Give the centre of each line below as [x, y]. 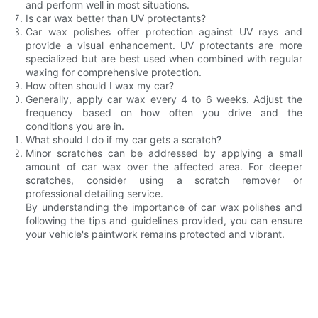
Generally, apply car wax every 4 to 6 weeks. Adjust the [164, 99]
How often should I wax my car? [100, 85]
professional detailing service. [95, 193]
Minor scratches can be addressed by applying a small [164, 153]
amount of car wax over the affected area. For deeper [164, 166]
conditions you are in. [75, 126]
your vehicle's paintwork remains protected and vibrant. [155, 234]
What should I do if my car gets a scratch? [124, 139]
